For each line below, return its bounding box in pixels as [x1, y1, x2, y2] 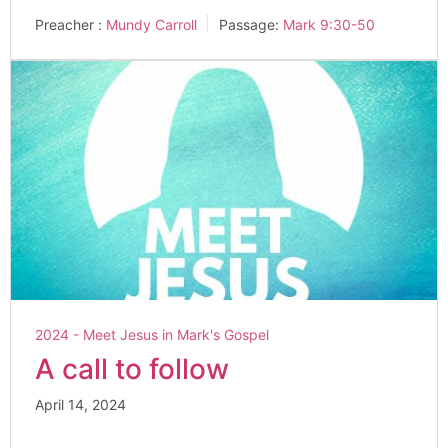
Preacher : [35, 15, 102, 33]
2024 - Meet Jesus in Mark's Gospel [35, 326, 269, 344]
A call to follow [35, 352, 229, 387]
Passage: [219, 15, 279, 33]
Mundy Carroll [106, 15, 197, 33]
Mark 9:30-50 [283, 15, 375, 33]
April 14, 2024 [35, 396, 126, 414]
